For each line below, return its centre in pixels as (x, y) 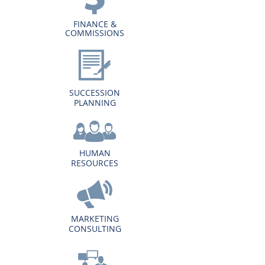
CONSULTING (95, 229)
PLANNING (95, 103)
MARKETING (95, 219)
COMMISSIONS (95, 33)
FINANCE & (95, 24)
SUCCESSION (95, 93)
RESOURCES (95, 163)
